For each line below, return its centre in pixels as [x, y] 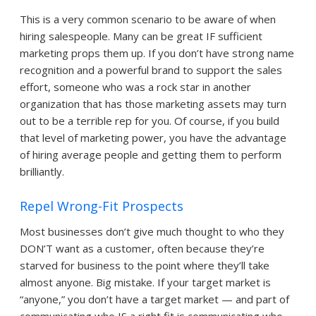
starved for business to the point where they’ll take [145, 265]
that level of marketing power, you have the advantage [153, 138]
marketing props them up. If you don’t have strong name [157, 53]
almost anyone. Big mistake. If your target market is [145, 282]
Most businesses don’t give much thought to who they [152, 231]
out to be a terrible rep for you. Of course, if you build [150, 121]
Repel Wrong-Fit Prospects [102, 206]
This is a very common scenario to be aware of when [148, 19]
